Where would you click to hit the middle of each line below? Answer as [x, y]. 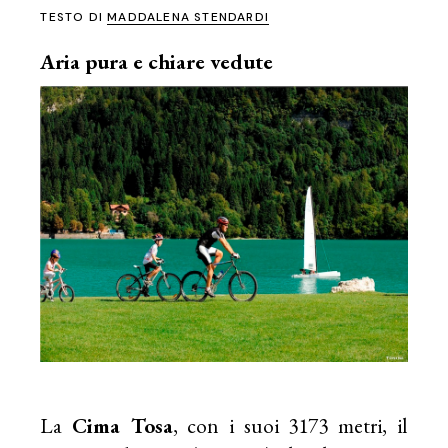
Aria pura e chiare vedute [157, 61]
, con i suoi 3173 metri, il [290, 425]
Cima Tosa [122, 425]
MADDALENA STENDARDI [188, 17]
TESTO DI [74, 17]
